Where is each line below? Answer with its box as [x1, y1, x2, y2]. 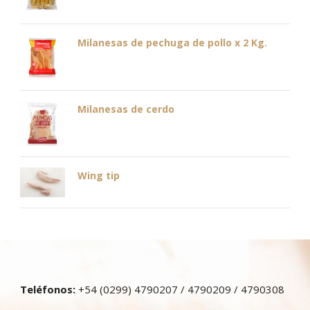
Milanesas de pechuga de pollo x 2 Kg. [77, 35, 267, 49]
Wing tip [77, 168, 120, 182]
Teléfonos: [20, 282, 75, 297]
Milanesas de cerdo [77, 102, 174, 116]
